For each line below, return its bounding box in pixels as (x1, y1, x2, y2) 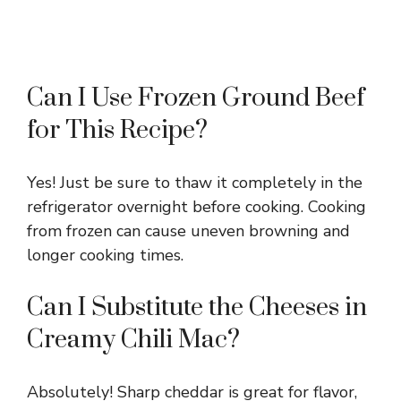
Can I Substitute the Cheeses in (27, 292, 367, 324)
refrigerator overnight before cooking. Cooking (27, 196, 366, 218)
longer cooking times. (27, 244, 183, 267)
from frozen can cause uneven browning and (27, 220, 350, 243)
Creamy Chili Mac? (27, 324, 240, 356)
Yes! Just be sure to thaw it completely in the (27, 172, 363, 194)
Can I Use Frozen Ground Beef (27, 82, 364, 115)
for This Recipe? (27, 115, 208, 147)
